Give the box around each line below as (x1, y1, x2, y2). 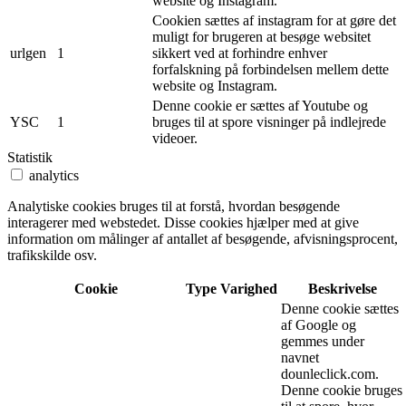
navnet (281, 349, 319, 365)
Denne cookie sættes (281, 300, 399, 316)
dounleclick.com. (281, 365, 379, 382)
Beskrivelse (308, 280, 377, 296)
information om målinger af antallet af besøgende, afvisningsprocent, (7, 230, 398, 246)
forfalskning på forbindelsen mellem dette (152, 61, 389, 77)
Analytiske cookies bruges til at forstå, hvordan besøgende (7, 198, 340, 214)
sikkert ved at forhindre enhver (152, 44, 327, 61)
